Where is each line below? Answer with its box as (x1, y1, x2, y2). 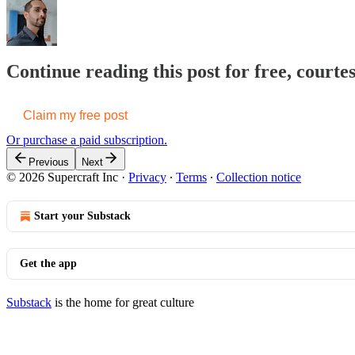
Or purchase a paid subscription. (6, 133, 167, 147)
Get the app (20, 258, 77, 270)
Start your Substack (34, 210, 131, 223)
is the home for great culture (52, 296, 194, 310)
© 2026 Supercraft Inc (6, 170, 118, 185)
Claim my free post (23, 109, 128, 123)
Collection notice (216, 170, 301, 185)
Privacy (128, 170, 166, 185)
